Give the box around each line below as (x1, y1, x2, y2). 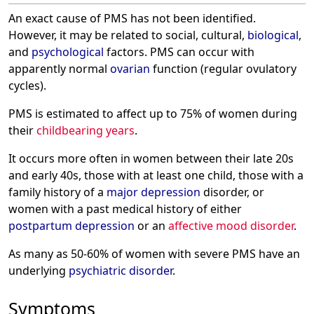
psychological (32, 43, 104, 60)
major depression (107, 184, 200, 200)
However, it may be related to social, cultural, (8, 27, 247, 43)
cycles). (8, 77, 46, 93)
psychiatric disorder (69, 262, 172, 278)
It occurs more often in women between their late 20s (8, 150, 294, 166)
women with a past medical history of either (8, 200, 242, 217)
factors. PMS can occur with (104, 43, 254, 60)
